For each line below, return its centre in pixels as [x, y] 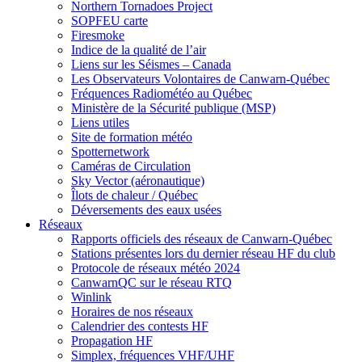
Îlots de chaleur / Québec [135, 195]
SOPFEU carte [109, 20]
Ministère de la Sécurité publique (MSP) [173, 107]
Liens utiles [100, 122]
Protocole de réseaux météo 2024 [156, 267]
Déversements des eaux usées [146, 209]
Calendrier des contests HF [140, 326]
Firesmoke [98, 35]
